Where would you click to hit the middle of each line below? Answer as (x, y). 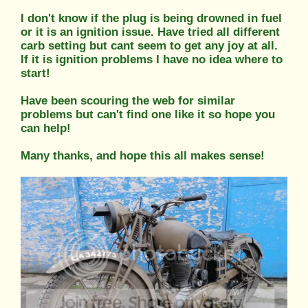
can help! (46, 128)
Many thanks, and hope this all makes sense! (143, 155)
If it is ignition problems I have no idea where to (152, 59)
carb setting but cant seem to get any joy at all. (149, 45)
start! (35, 73)
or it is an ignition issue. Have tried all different (150, 32)
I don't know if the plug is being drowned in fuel (151, 18)
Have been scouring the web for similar (128, 100)
